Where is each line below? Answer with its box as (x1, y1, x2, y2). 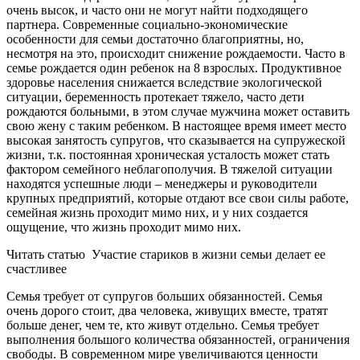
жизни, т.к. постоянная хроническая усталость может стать (6, 148, 329, 162)
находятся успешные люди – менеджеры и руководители (6, 177, 317, 191)
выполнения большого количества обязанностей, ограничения (6, 333, 350, 347)
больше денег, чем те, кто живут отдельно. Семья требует (6, 318, 319, 333)
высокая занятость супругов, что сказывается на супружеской (6, 133, 346, 148)
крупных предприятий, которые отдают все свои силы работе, (6, 191, 349, 206)
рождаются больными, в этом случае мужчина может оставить (6, 104, 350, 119)
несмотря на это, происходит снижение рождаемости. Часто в (6, 47, 346, 61)
